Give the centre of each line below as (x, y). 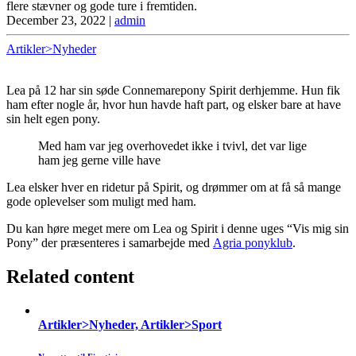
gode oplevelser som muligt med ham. (101, 201)
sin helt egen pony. (53, 118)
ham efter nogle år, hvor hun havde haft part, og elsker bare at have (174, 104)
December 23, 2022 (56, 20)
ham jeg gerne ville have (99, 160)
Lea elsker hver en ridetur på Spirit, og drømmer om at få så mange (174, 187)
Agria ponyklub (253, 242)
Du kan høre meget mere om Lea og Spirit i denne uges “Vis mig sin (178, 228)
